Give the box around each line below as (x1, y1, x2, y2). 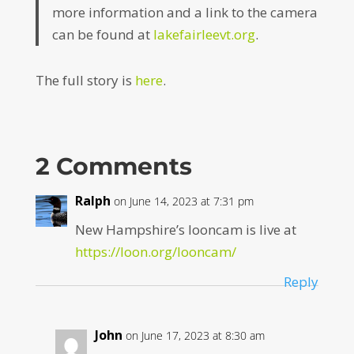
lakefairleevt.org (153, 24, 256, 43)
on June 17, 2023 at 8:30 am (125, 327, 265, 343)
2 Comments (35, 151, 192, 181)
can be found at (52, 24, 154, 43)
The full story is (35, 70, 135, 89)
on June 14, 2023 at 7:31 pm (113, 193, 254, 209)
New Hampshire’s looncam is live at (74, 220, 296, 239)
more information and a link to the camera (52, 2, 318, 21)
